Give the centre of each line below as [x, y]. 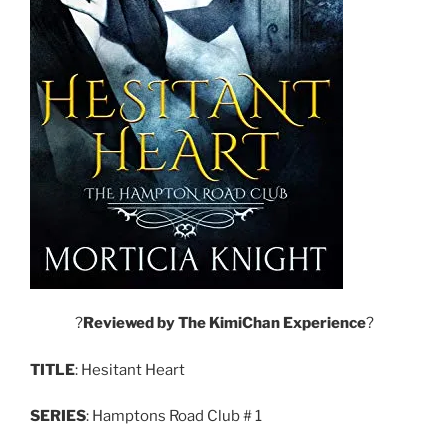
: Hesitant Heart [130, 369]
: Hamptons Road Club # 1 [174, 416]
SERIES [58, 416]
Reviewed [118, 323]
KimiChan [244, 323]
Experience [324, 323]
